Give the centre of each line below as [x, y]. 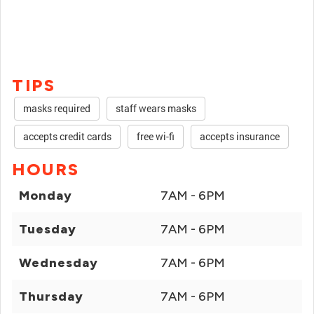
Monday [46, 196]
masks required [57, 108]
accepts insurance [240, 136]
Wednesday [59, 263]
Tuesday [48, 229]
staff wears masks [156, 108]
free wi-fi [156, 136]
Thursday [51, 296]
